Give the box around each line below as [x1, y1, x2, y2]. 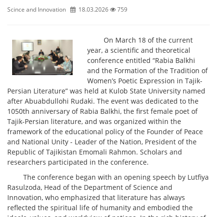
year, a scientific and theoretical [87, 45, 191, 55]
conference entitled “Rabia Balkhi [87, 55, 196, 65]
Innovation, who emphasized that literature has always [7, 192, 185, 202]
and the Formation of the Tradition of [87, 65, 208, 75]
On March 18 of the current [103, 35, 193, 45]
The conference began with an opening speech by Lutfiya [23, 172, 209, 182]
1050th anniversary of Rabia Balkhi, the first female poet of [7, 106, 198, 116]
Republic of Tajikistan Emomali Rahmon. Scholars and [7, 147, 182, 156]
